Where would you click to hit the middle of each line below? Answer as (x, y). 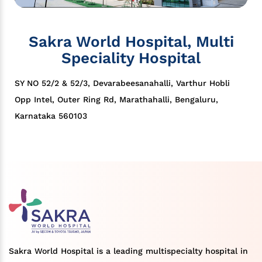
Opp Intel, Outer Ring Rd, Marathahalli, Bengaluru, (116, 100)
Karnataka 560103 (51, 116)
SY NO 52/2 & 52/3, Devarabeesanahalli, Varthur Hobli (122, 83)
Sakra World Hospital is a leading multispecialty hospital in (128, 251)
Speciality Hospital (131, 58)
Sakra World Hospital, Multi (131, 42)
